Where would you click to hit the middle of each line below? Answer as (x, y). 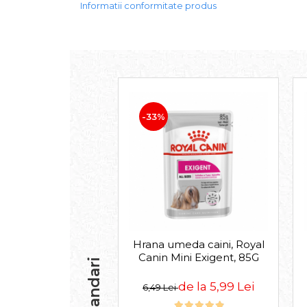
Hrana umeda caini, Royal (198, 244)
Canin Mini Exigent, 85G (198, 257)
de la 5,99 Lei (216, 286)
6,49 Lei (160, 287)
